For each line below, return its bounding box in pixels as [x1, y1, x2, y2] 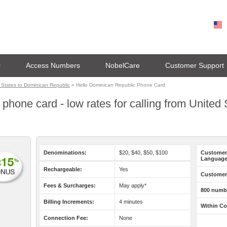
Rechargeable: [44, 166, 82, 172]
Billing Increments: [44, 199, 94, 205]
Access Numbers [26, 61, 80, 69]
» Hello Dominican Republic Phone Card [70, 82, 165, 88]
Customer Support [165, 61, 224, 69]
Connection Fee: [44, 215, 88, 221]
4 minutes [119, 199, 143, 205]
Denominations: [44, 149, 87, 156]
